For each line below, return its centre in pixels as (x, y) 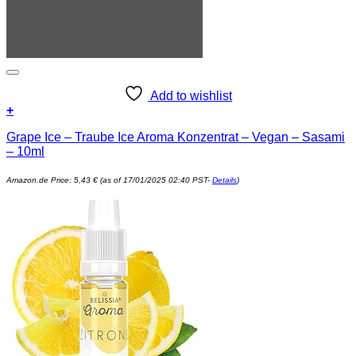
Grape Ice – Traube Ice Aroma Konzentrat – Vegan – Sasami (176, 137)
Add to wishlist (191, 96)
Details (224, 180)
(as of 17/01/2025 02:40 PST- (155, 180)
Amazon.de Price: (40, 180)
